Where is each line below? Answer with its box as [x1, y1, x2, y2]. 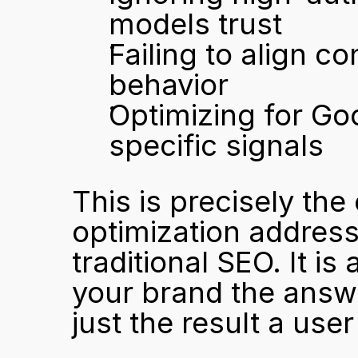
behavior [109, 67, 229, 102]
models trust [109, 6, 282, 42]
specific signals [109, 128, 324, 163]
